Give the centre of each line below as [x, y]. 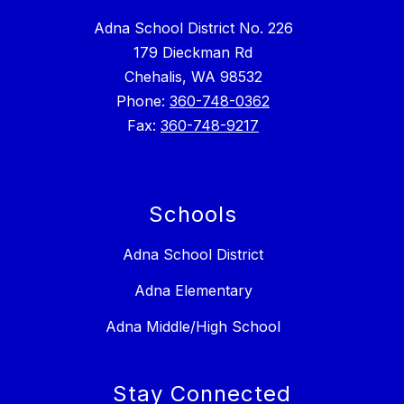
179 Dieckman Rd [193, 53]
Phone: [143, 101]
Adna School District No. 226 [193, 28]
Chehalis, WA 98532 [193, 77]
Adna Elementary [193, 291]
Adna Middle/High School [193, 327]
